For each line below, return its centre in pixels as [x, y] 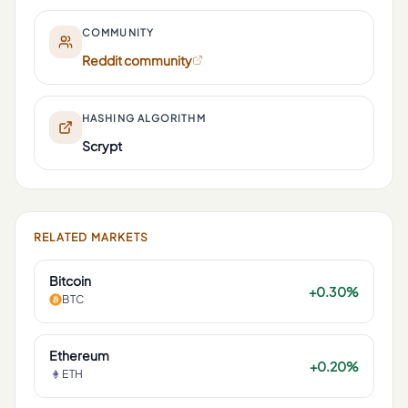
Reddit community [137, 60]
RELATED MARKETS [91, 237]
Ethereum [79, 355]
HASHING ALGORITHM [144, 118]
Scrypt [102, 146]
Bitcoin [70, 280]
